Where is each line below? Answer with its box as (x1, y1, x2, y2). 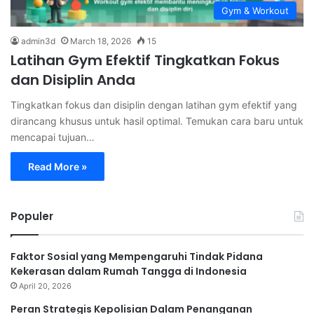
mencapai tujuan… (11, 130, 95, 143)
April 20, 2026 (19, 280, 71, 291)
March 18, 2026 (70, 35, 131, 46)
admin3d (21, 35, 55, 46)
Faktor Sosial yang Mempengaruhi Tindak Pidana (11, 249, 263, 264)
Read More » (28, 160, 87, 172)
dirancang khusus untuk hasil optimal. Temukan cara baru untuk (11, 114, 303, 127)
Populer (11, 208, 53, 224)
